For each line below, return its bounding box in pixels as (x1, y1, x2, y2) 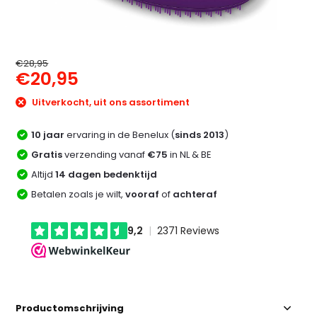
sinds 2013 (175, 127, 225, 142)
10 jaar (31, 127, 65, 142)
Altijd (31, 167, 56, 181)
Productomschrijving (16, 301, 125, 315)
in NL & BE (168, 147, 212, 161)
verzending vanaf (62, 147, 148, 161)
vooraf (125, 187, 160, 201)
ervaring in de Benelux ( (64, 127, 175, 142)
